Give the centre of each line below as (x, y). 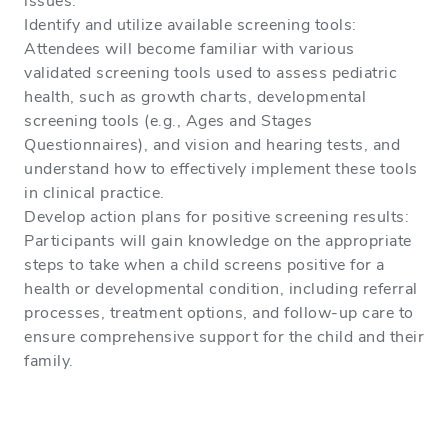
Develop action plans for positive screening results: (216, 216)
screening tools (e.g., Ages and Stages (168, 120)
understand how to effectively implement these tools (221, 168)
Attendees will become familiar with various (189, 48)
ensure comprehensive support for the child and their (224, 336)
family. (49, 360)
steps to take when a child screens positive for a (204, 264)
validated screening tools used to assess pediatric (210, 72)
